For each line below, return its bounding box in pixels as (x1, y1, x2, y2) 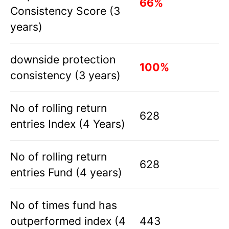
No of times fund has (10, 198, 117, 212)
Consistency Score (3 (10, 4, 120, 18)
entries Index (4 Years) (10, 117, 125, 131)
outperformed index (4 (10, 214, 126, 228)
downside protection (10, 53, 116, 66)
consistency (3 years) (10, 68, 121, 82)
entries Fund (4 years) (10, 166, 122, 179)
